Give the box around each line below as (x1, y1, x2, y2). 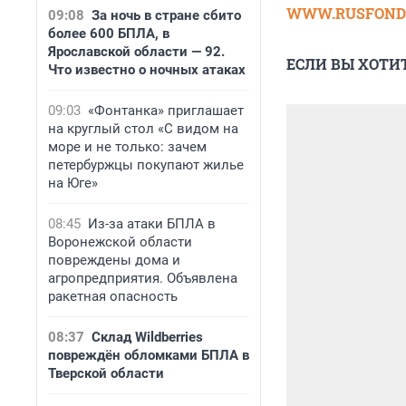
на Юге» (48, 175, 98, 191)
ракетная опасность (48, 288, 178, 304)
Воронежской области (48, 234, 192, 250)
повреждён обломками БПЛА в (48, 347, 249, 363)
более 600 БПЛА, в (48, 25, 169, 42)
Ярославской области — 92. (48, 43, 225, 60)
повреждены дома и (48, 252, 180, 268)
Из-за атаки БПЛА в (88, 216, 216, 232)
